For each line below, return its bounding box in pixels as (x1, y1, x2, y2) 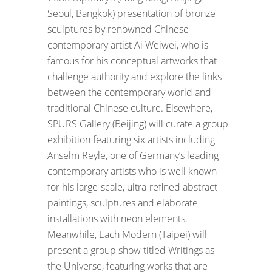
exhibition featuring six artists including (47, 132, 215, 146)
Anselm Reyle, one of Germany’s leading (47, 148, 219, 162)
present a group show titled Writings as (47, 243, 214, 257)
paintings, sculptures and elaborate (47, 195, 198, 209)
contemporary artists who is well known (47, 164, 217, 178)
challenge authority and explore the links (47, 69, 222, 83)
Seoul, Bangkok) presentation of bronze (47, 6, 216, 20)
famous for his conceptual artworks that (47, 53, 217, 67)
